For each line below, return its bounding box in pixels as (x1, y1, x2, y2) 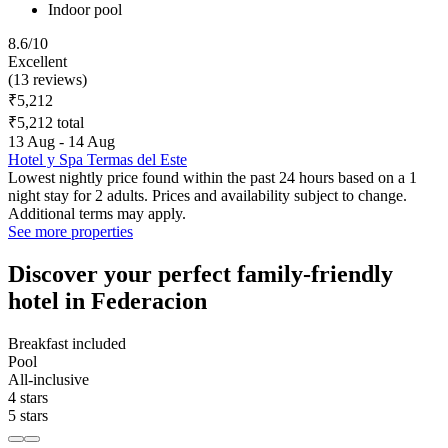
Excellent (8, 52, 67, 70)
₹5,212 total (8, 113, 84, 131)
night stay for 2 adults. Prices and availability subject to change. (8, 186, 407, 204)
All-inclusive (8, 370, 89, 388)
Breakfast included (8, 334, 126, 352)
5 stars (8, 406, 48, 424)
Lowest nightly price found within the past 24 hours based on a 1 (8, 168, 417, 186)
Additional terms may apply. (8, 204, 186, 222)
